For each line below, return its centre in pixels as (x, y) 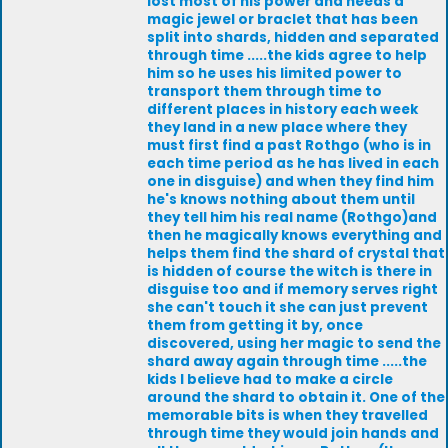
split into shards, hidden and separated (293, 37)
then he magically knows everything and (294, 235)
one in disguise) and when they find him (290, 181)
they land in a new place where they (277, 127)
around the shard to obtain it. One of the (296, 397)
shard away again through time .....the (287, 361)
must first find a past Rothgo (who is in (289, 145)
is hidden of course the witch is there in (289, 271)
